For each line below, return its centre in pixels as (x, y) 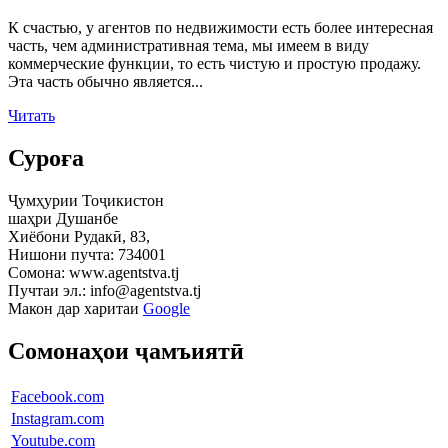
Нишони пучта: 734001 (87, 254)
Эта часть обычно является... (105, 82)
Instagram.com (57, 418)
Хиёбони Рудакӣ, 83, (79, 236)
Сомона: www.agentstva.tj (93, 272)
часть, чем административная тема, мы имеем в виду (188, 46)
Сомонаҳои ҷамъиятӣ (126, 350)
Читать (31, 116)
